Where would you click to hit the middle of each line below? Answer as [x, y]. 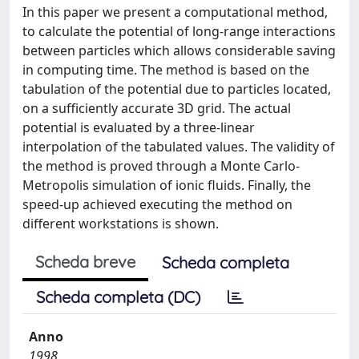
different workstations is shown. [121, 224]
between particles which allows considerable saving [179, 50]
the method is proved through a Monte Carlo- [161, 166]
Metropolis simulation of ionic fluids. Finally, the [167, 185]
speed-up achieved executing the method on [157, 204]
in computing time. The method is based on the [166, 70]
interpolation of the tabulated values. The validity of [179, 147]
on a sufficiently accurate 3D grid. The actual [157, 108]
